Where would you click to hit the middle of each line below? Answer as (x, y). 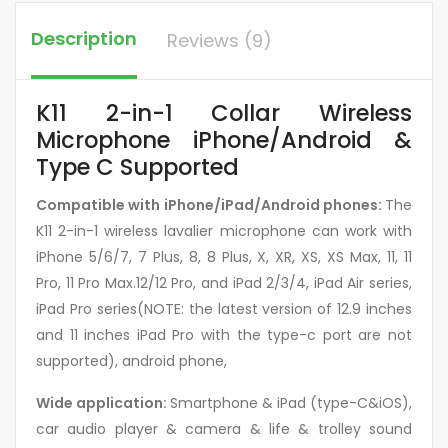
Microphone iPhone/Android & (224, 139)
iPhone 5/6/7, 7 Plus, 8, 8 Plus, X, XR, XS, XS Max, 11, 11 (224, 256)
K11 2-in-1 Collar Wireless (224, 112)
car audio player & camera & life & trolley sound (224, 428)
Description (84, 38)
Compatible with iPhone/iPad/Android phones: (210, 204)
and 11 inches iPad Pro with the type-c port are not (224, 334)
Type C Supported (137, 166)
